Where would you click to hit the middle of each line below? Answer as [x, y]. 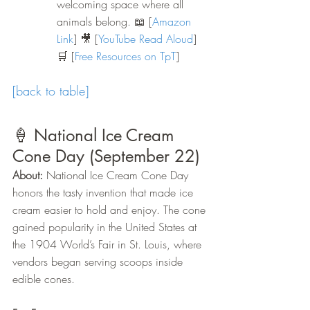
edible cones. [44, 279]
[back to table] [51, 91]
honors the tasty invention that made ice [104, 193]
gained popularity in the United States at [106, 227]
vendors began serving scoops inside [99, 262]
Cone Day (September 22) [106, 156]
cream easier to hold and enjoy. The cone [111, 210]
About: [28, 175]
